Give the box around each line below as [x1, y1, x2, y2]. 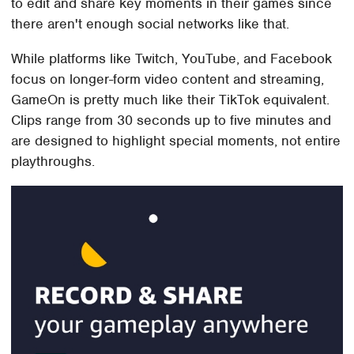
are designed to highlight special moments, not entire [11, 131, 341, 149]
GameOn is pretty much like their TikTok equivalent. [11, 90, 330, 108]
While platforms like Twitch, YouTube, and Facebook [11, 49, 333, 67]
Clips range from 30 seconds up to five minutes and [11, 111, 332, 129]
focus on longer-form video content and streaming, [11, 70, 325, 88]
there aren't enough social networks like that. [11, 14, 290, 32]
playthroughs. [11, 152, 96, 170]
